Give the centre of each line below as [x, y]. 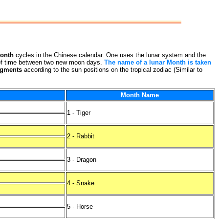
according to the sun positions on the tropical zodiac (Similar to [112, 70]
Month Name [140, 95]
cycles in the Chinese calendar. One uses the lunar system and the [110, 55]
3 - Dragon [82, 160]
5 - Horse [80, 207]
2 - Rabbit [81, 136]
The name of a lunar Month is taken [158, 62]
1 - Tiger [79, 113]
